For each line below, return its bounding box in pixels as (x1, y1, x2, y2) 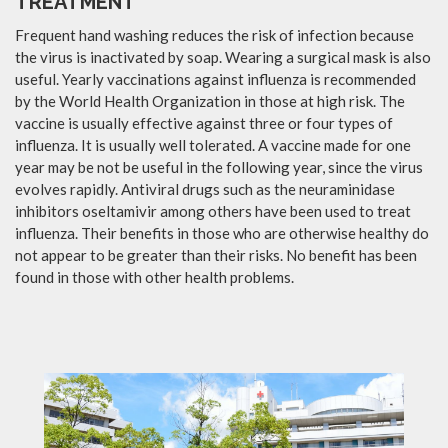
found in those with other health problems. (15, 267, 294, 286)
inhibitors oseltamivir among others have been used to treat (15, 201, 411, 220)
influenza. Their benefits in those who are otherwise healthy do (15, 223, 429, 242)
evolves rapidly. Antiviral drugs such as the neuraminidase (15, 179, 395, 198)
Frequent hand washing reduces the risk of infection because (15, 25, 414, 44)
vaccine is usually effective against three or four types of (15, 113, 393, 132)
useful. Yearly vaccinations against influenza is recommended (15, 69, 416, 88)
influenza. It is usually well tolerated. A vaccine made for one (15, 135, 411, 154)
